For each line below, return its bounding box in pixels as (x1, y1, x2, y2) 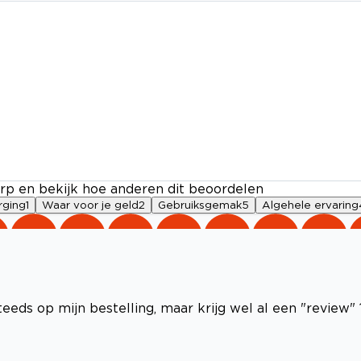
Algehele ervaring (262, 199, 359, 211)
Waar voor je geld (42, 199, 139, 211)
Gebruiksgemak (158, 199, 242, 211)
